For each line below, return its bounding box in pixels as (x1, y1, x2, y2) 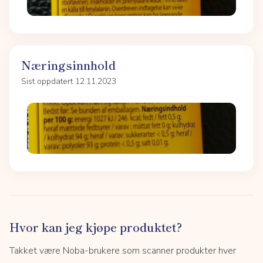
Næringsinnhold (21, 56, 116, 73)
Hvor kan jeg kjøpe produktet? (9, 218, 182, 236)
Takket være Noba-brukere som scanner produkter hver (9, 244, 236, 258)
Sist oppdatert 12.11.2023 (21, 75, 116, 87)
